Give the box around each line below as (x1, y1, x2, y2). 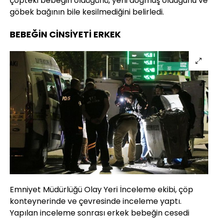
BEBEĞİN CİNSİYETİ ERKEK (10, 28, 121, 41)
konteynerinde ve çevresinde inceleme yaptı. (10, 196, 182, 207)
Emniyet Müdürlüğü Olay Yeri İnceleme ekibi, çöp (10, 184, 193, 196)
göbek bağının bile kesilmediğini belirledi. (10, 6, 164, 18)
